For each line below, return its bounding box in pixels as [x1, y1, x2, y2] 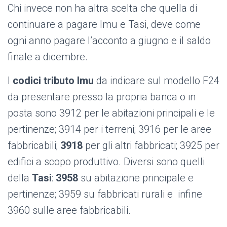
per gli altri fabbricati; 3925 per [83, 139, 219, 152]
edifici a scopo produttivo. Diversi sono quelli [8, 156, 205, 168]
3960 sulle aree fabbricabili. [8, 204, 131, 217]
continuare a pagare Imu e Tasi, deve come [8, 18, 201, 31]
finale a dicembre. [8, 51, 88, 63]
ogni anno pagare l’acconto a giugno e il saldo [8, 34, 211, 47]
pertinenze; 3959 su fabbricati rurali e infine [8, 188, 202, 201]
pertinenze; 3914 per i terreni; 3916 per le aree [8, 123, 211, 136]
